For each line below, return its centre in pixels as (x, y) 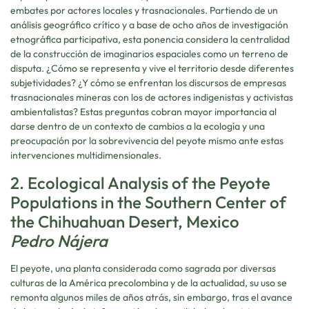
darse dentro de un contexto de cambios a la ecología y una (138, 127)
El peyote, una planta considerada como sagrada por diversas (143, 268)
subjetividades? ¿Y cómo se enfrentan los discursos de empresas (148, 83)
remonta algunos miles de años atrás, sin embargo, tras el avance (151, 297)
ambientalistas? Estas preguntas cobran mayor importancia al (143, 112)
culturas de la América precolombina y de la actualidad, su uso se (149, 282)
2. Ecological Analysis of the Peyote (140, 182)
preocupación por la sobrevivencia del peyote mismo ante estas (147, 141)
